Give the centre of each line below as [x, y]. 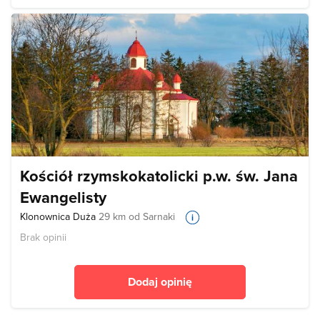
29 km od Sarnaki [137, 216]
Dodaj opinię [160, 282]
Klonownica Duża [59, 216]
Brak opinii [43, 237]
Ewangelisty [63, 197]
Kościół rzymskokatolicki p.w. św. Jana [159, 175]
